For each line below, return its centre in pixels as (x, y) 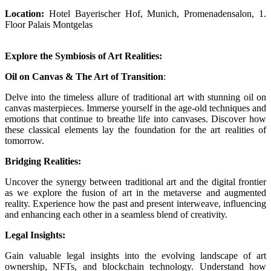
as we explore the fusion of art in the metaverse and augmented (135, 192)
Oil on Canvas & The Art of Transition (84, 76)
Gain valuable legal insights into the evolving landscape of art (135, 255)
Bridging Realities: (43, 161)
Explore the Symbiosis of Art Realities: (83, 56)
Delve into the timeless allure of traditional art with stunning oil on (135, 97)
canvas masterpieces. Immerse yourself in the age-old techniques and (135, 108)
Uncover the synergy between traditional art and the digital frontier (135, 181)
